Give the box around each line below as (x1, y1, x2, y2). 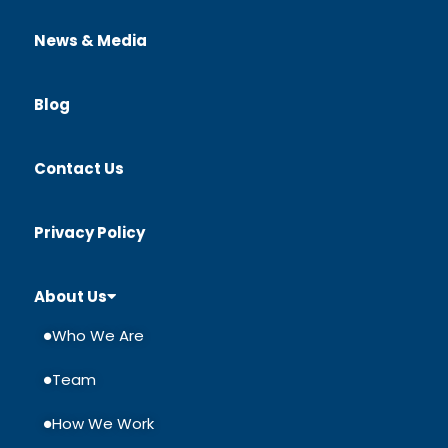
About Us (34, 285, 107, 307)
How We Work (52, 412, 154, 434)
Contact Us (34, 157, 124, 179)
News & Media (34, 29, 147, 51)
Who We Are (52, 324, 144, 346)
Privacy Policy (34, 221, 145, 243)
